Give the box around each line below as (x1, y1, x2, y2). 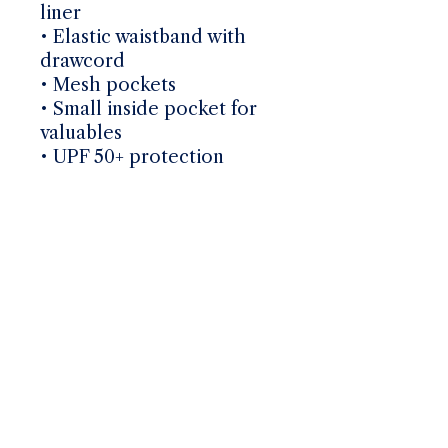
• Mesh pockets (40, 73, 176, 96)
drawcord (40, 49, 125, 72)
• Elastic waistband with (40, 25, 246, 48)
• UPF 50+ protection (40, 145, 224, 168)
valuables (40, 121, 122, 144)
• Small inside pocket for (40, 97, 257, 120)
